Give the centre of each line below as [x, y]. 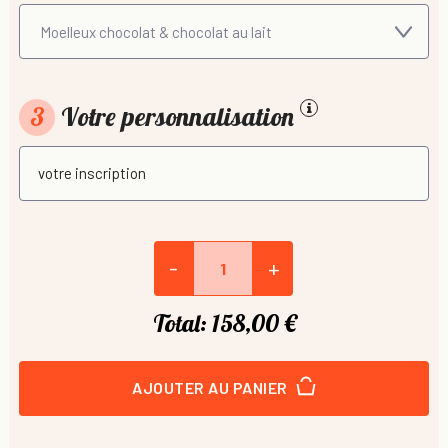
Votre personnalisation [178, 117]
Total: [179, 322]
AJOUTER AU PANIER [211, 388]
